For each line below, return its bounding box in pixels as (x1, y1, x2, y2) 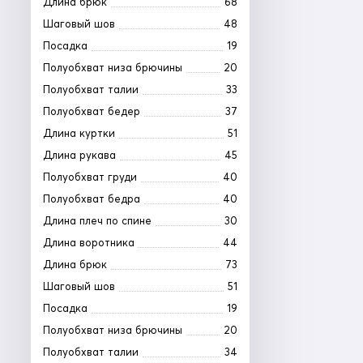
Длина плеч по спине (43, 214, 152, 228)
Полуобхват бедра (43, 192, 140, 206)
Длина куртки (43, 126, 115, 140)
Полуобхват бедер (43, 105, 140, 118)
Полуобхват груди (43, 170, 137, 184)
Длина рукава (43, 148, 116, 162)
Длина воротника (43, 236, 135, 250)
